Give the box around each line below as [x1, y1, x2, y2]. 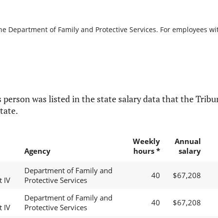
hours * [133, 146, 160, 156]
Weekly [132, 136, 160, 146]
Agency [24, 146, 51, 156]
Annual [174, 136, 201, 146]
